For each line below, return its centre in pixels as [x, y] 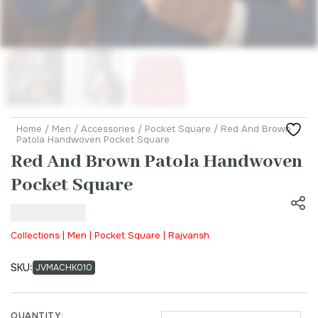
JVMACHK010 [64, 268]
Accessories [108, 129]
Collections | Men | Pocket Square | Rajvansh [110, 236]
